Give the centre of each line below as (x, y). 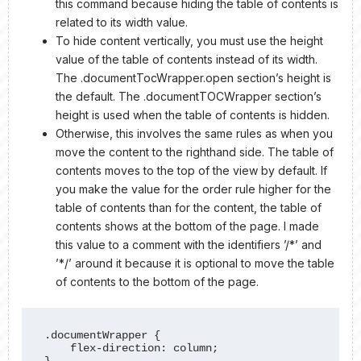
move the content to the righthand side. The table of (195, 152)
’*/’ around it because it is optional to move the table (195, 263)
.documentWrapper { (103, 335)
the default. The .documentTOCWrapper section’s (189, 97)
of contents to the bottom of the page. (157, 282)
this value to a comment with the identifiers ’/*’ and (189, 245)
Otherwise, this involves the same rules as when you (194, 134)
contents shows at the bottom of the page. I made (187, 226)
